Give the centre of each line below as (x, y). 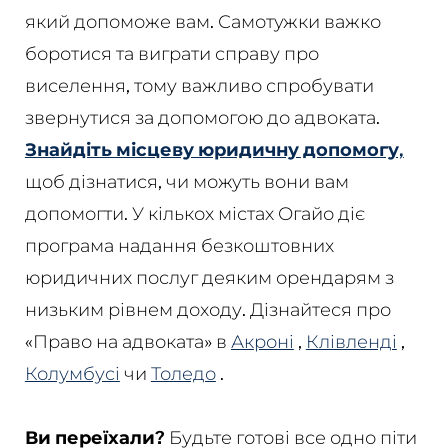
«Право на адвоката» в (127, 341)
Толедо (183, 373)
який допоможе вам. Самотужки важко (202, 21)
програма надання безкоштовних (179, 245)
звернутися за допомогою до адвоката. (202, 117)
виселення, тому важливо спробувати (199, 85)
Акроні (262, 341)
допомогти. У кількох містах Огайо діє (194, 213)
